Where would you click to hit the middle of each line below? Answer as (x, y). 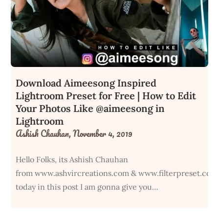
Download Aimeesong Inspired (86, 83)
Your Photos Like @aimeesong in (90, 108)
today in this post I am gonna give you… (87, 186)
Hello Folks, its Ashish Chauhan (72, 159)
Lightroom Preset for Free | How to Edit (106, 95)
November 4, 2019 (103, 133)
